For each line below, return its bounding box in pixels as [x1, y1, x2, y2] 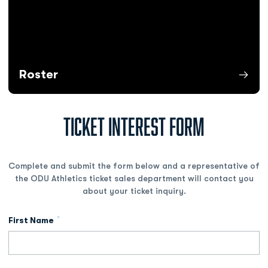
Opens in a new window [8, 94, 103, 104]
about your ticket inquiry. [82, 185, 186, 196]
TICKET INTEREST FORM [63, 112, 205, 140]
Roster [19, 67, 58, 81]
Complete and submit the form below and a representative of [8, 160, 260, 170]
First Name [8, 215, 54, 225]
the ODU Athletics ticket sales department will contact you [14, 173, 254, 183]
